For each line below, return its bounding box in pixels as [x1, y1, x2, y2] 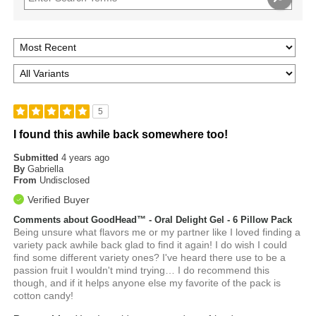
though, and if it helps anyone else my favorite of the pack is [13, 276, 281, 288]
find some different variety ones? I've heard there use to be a [13, 251, 286, 263]
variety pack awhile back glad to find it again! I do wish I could [13, 238, 288, 250]
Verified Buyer [28, 193, 90, 205]
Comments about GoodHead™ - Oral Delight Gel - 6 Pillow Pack [13, 214, 293, 225]
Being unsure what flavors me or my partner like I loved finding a [13, 226, 301, 238]
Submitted [13, 152, 62, 163]
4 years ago [61, 152, 110, 163]
